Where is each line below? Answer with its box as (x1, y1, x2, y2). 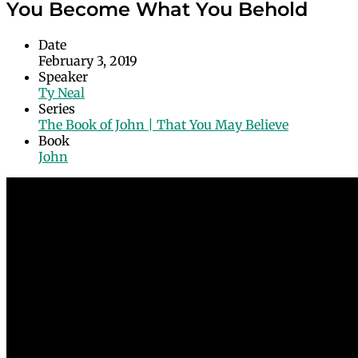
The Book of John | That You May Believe (38, 116, 288, 133)
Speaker (38, 68, 88, 85)
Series (38, 100, 75, 117)
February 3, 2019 (38, 52, 137, 69)
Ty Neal (38, 84, 85, 101)
